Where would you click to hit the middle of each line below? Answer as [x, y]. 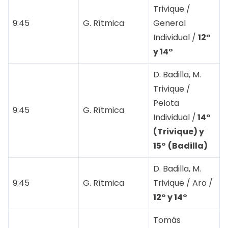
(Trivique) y [179, 132]
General [169, 23]
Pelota [166, 103]
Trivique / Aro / [183, 183]
